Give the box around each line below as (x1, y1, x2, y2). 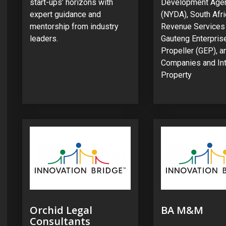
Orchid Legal (30, 203, 92, 217)
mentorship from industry (30, 22, 119, 32)
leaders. (30, 34, 58, 44)
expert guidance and (30, 10, 101, 20)
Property (160, 70, 192, 80)
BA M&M (160, 203, 203, 217)
